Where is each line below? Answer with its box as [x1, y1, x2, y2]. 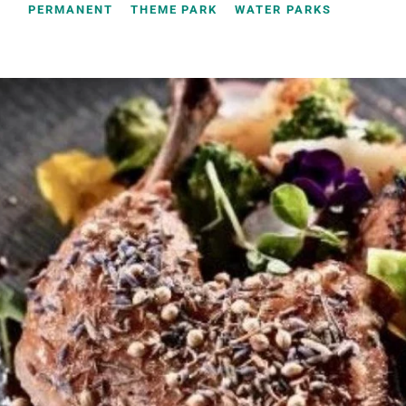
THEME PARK [130, 3, 218, 17]
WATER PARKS [235, 3, 332, 17]
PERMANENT [28, 3, 113, 17]
